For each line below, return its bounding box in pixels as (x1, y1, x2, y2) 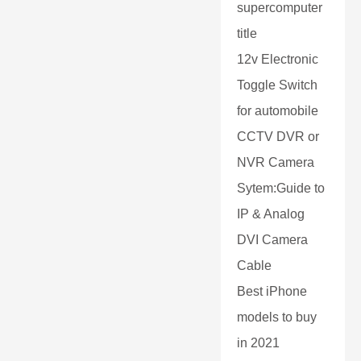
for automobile (237, 104, 318, 118)
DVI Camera (237, 233, 308, 247)
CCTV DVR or (237, 130, 319, 143)
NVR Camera (237, 156, 314, 169)
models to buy (237, 310, 317, 324)
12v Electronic (237, 52, 318, 66)
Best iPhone (237, 284, 307, 298)
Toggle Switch (237, 78, 317, 92)
